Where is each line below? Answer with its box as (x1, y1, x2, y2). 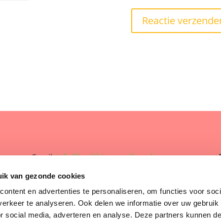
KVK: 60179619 (32, 194, 86, 205)
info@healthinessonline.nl (56, 151, 152, 163)
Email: (32, 151, 56, 163)
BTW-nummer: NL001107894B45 (32, 173, 151, 184)
